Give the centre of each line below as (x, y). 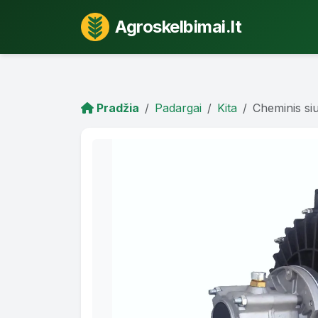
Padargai (178, 108)
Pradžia (116, 108)
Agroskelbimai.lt (178, 26)
